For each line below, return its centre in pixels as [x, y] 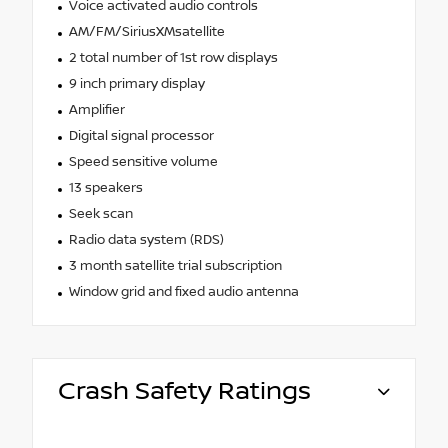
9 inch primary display [136, 83]
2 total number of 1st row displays [173, 57]
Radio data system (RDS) [146, 239]
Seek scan [100, 213]
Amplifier [96, 109]
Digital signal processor [141, 135]
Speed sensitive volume [143, 161]
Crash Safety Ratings [184, 391]
